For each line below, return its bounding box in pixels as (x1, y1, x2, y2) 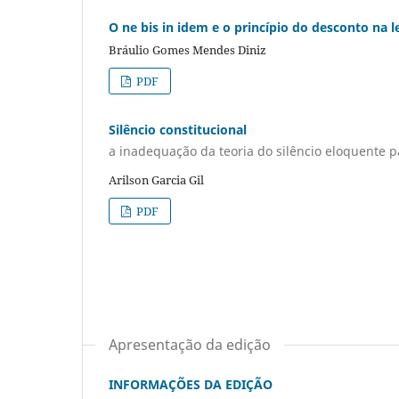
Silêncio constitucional (109, 121, 247, 139)
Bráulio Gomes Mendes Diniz (109, 42, 266, 59)
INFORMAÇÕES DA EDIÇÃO (109, 375, 273, 393)
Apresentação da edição (109, 334, 271, 354)
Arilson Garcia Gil (109, 171, 204, 188)
